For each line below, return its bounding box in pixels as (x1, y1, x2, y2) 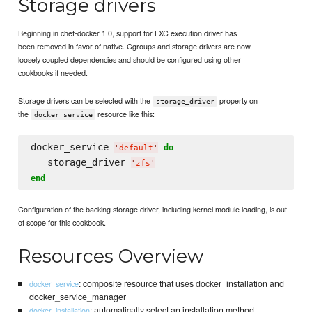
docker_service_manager (29, 290, 126, 304)
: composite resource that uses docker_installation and (78, 277, 284, 290)
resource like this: (95, 108, 155, 120)
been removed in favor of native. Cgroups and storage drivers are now (18, 40, 251, 52)
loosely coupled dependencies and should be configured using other (18, 53, 242, 65)
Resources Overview (18, 244, 204, 267)
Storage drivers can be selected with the (18, 95, 153, 107)
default (118, 143, 153, 153)
